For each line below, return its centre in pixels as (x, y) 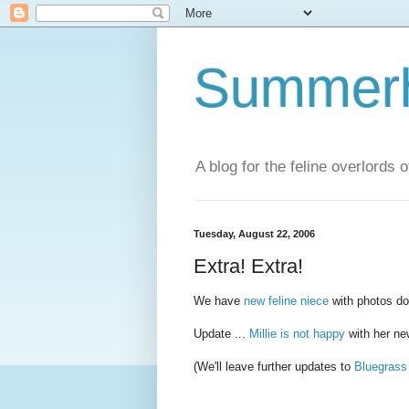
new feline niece (286, 301)
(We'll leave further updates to (274, 367)
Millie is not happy (297, 334)
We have (219, 301)
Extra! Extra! (248, 266)
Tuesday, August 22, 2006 (254, 234)
